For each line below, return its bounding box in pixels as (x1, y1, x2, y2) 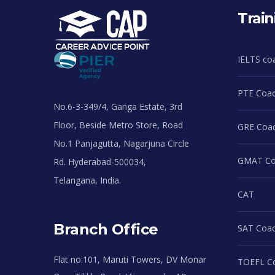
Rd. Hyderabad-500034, (53, 155, 146, 168)
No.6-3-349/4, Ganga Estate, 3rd (53, 100, 182, 112)
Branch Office (53, 220, 158, 238)
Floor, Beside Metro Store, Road (53, 118, 183, 131)
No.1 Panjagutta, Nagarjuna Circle (53, 137, 189, 149)
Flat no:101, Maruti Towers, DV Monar (53, 253, 206, 265)
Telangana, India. (53, 174, 121, 186)
